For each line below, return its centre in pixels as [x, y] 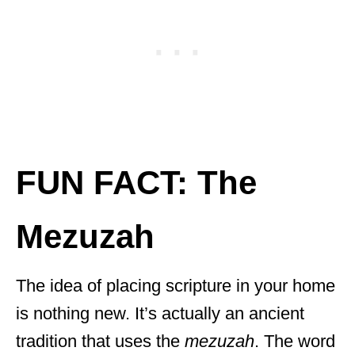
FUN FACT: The [136, 183]
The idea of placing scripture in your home [176, 286]
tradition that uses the [98, 341]
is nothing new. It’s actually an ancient [160, 313]
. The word [295, 341]
